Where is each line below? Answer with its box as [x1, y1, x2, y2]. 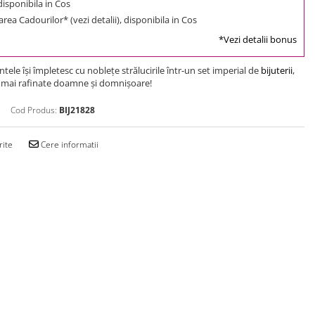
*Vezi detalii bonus [219, 32, 297, 46]
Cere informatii [39, 138, 98, 150]
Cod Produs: [11, 103, 57, 116]
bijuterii [261, 63, 292, 77]
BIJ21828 [59, 103, 95, 116]
